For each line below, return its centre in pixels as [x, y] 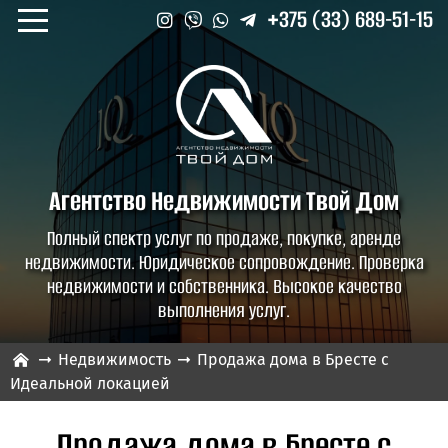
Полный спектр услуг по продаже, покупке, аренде [224, 238]
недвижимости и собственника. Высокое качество [224, 286]
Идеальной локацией [90, 383]
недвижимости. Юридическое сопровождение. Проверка [224, 262]
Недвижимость [114, 359]
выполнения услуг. [224, 310]
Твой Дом [352, 201]
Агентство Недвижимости [177, 201]
